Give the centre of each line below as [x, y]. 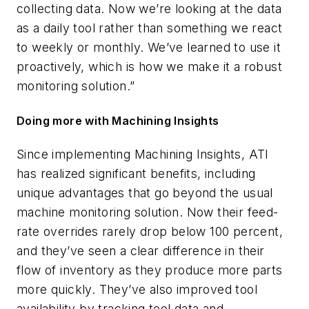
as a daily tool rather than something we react [150, 28]
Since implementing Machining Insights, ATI [143, 154]
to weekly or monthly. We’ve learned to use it [149, 48]
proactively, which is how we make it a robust [149, 67]
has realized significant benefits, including [136, 173]
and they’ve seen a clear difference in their [141, 250]
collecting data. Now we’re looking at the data [149, 9]
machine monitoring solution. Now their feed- [148, 212]
